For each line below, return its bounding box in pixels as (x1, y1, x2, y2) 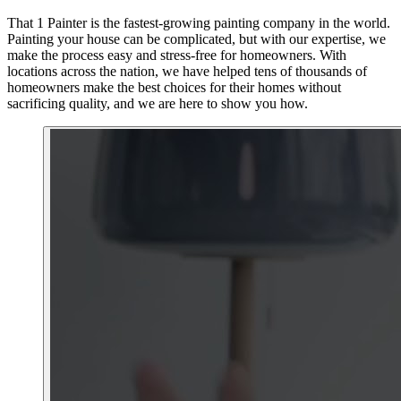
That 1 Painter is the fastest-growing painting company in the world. (7, 15, 390, 31)
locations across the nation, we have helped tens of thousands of (7, 64, 367, 80)
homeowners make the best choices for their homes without (7, 80, 341, 96)
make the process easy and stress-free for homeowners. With (7, 47, 346, 64)
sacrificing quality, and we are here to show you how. (7, 96, 308, 112)
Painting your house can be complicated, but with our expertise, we (7, 31, 386, 47)
